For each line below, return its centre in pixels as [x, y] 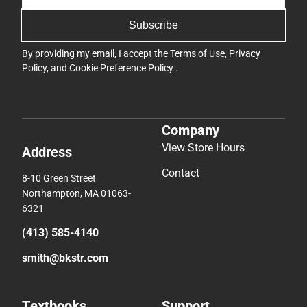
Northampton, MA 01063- [76, 193]
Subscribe [153, 25]
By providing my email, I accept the [96, 54]
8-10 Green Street [59, 178]
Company [191, 130]
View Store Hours [203, 147]
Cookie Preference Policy [122, 68]
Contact [181, 173]
